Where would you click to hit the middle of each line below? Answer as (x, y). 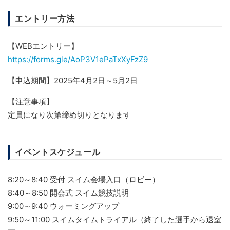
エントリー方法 (45, 18)
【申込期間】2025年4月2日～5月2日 (73, 80)
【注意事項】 (31, 101)
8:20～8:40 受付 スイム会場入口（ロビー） (84, 179)
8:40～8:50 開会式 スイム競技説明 (68, 193)
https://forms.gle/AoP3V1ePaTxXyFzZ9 (78, 59)
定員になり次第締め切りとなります (69, 115)
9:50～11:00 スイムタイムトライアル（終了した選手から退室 (114, 219)
